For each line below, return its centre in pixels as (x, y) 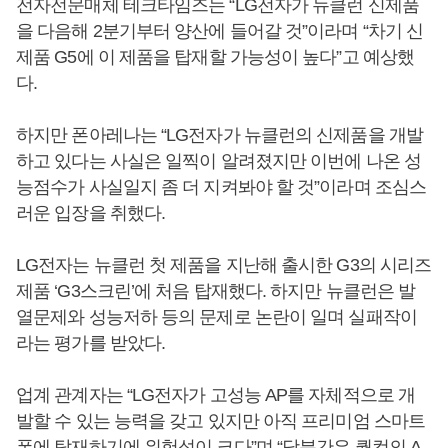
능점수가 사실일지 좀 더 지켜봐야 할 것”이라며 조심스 (221, 187)
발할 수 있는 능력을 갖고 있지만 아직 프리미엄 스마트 (220, 421)
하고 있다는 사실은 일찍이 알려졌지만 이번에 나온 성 (218, 161)
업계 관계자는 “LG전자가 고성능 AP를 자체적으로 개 (216, 395)
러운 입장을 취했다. (91, 213)
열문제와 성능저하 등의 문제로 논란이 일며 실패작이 (216, 317)
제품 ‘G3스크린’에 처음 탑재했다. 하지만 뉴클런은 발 (216, 291)
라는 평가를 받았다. (91, 343)
